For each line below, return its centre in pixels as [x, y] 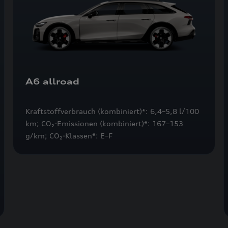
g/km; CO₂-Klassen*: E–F [69, 136]
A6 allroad [53, 82]
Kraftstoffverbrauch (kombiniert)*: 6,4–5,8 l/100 [112, 111]
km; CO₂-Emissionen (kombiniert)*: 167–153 [105, 124]
